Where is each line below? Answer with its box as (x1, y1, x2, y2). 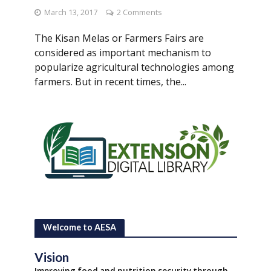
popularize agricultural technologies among (34, 60, 234, 74)
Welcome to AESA (42, 222, 116, 233)
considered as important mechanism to (34, 46, 211, 59)
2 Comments (116, 7, 162, 18)
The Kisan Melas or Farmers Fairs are (34, 31, 204, 45)
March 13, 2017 (44, 7, 97, 18)
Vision (34, 250, 69, 265)
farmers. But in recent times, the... (34, 75, 186, 88)
